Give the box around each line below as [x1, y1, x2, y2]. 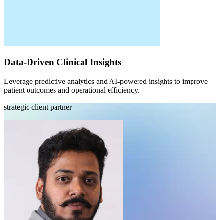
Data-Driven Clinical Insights [4, 57, 121, 68]
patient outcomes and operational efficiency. [4, 86, 139, 95]
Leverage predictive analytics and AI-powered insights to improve [4, 77, 208, 86]
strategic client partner [4, 103, 72, 111]
